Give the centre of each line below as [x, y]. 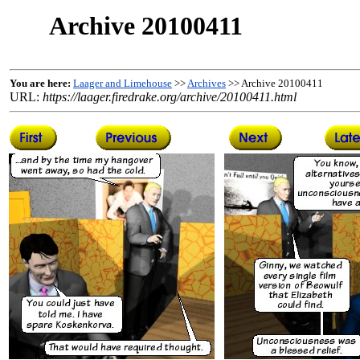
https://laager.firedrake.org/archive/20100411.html [170, 97]
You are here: [40, 83]
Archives [207, 83]
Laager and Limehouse [123, 83]
